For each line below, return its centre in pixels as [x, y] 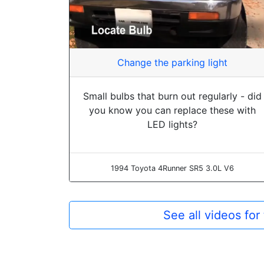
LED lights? [172, 124]
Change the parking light [172, 62]
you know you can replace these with [172, 110]
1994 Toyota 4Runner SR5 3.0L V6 [172, 168]
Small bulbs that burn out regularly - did [172, 96]
